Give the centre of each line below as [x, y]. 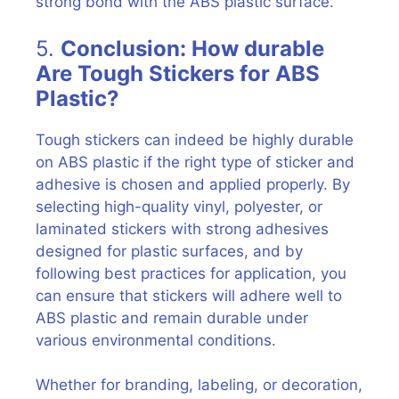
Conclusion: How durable [192, 48]
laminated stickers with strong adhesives [182, 228]
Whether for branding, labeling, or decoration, [199, 385]
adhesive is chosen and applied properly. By [193, 184]
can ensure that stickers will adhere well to [189, 295]
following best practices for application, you [191, 273]
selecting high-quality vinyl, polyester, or [179, 206]
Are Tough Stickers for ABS [178, 73]
